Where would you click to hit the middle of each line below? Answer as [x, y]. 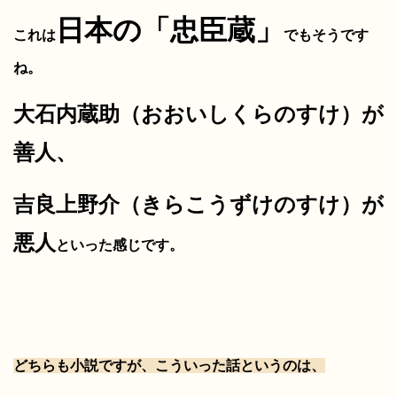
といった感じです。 [120, 245]
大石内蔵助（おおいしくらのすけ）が [198, 113]
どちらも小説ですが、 [84, 365]
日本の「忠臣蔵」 [170, 30]
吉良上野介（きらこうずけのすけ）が [198, 204]
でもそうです [326, 35]
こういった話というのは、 [240, 365]
